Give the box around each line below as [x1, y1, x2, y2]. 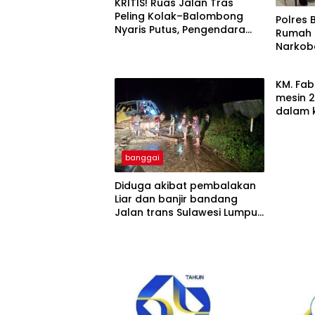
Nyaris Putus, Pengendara [115, 22, 245, 37]
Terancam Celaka [115, 35, 207, 50]
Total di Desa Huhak [115, 218, 218, 233]
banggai [125, 151, 160, 163]
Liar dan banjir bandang [115, 191, 238, 206]
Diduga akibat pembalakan [115, 178, 256, 193]
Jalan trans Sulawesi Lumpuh [115, 205, 264, 219]
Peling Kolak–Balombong [115, 8, 243, 23]
